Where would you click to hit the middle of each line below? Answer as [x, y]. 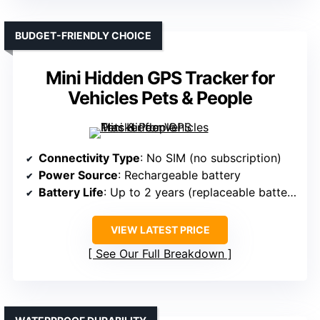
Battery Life [71, 192]
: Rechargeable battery [179, 175]
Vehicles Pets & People [160, 98]
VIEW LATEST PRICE [160, 230]
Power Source [78, 175]
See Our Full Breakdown [160, 254]
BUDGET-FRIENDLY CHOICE [83, 36]
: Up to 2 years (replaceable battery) [195, 192]
